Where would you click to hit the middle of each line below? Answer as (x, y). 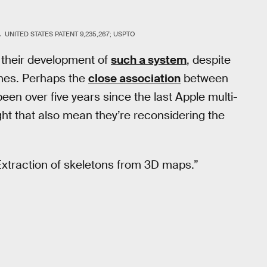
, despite (209, 60)
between (204, 78)
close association (134, 78)
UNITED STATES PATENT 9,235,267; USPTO (70, 34)
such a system (149, 60)
